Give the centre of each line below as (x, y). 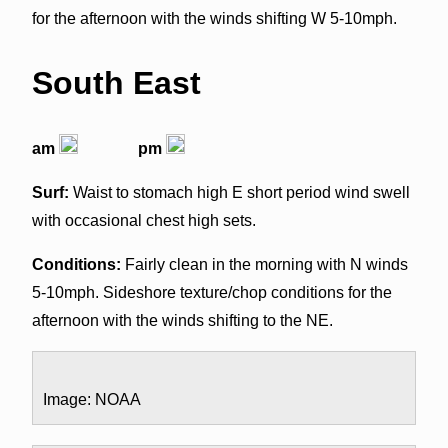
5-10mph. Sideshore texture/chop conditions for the (211, 292)
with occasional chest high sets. (143, 220)
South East (116, 83)
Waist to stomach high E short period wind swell (239, 192)
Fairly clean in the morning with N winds (264, 264)
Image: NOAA (91, 399)
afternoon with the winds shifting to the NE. (182, 320)
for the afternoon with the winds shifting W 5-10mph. (214, 18)
